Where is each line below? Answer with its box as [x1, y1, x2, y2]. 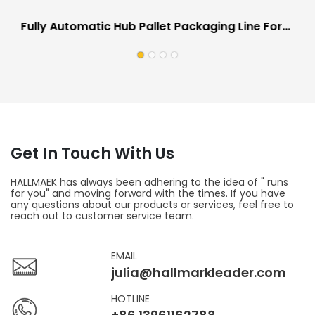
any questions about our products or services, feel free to [11, 198, 294, 212]
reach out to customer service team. [11, 209, 197, 224]
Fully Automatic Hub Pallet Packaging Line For [20, 18, 283, 34]
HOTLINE [111, 292, 150, 307]
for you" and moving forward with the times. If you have [11, 186, 285, 201]
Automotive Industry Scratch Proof [20, 34, 224, 51]
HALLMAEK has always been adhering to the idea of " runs [11, 175, 288, 190]
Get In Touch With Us [11, 143, 174, 165]
